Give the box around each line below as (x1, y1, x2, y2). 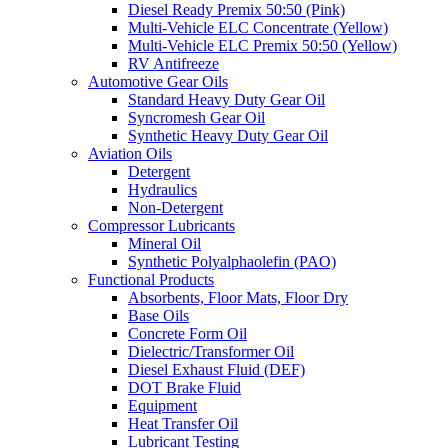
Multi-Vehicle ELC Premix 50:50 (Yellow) (128, 36, 397, 54)
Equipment (128, 396, 197, 414)
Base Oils (128, 306, 189, 324)
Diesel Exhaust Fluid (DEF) (128, 360, 305, 378)
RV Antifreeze (128, 54, 219, 72)
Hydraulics (128, 180, 197, 198)
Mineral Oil (128, 234, 201, 252)
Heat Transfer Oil (128, 414, 238, 432)
